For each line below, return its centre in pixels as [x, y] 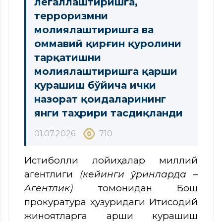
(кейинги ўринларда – [139, 174]
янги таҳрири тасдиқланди [109, 113]
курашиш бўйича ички [95, 85]
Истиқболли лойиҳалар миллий [111, 160]
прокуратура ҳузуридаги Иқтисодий [111, 202]
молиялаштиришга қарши [106, 71]
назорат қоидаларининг [100, 99]
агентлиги [52, 174]
